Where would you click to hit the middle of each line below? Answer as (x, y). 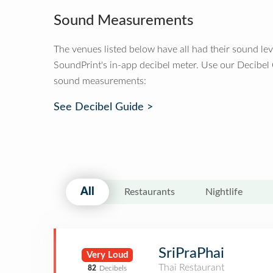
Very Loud (107, 255)
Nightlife (224, 192)
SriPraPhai (191, 253)
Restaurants (150, 192)
